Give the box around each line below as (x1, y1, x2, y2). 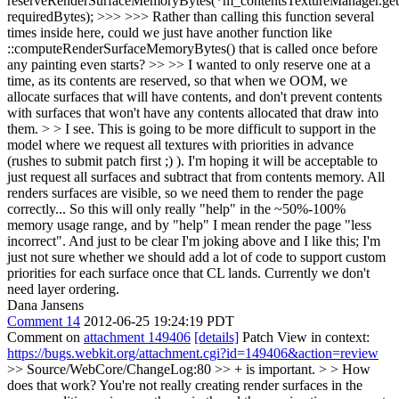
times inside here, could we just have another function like (7, 25, 332, 40)
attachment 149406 (84, 330, 191, 345)
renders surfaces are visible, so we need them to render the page (7, 185, 363, 200)
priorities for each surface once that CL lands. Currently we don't (7, 265, 370, 281)
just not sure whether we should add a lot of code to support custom (7, 249, 386, 265)
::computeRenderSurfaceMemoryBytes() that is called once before (7, 41, 378, 56)
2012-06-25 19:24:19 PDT (84, 313, 234, 329)
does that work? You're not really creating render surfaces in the (7, 378, 362, 393)
